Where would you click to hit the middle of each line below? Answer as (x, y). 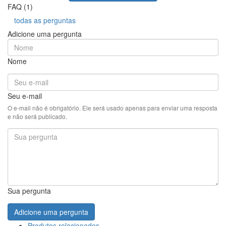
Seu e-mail (25, 96)
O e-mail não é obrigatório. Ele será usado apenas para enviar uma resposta (112, 108)
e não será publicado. (37, 117)
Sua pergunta (29, 191)
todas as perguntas (45, 20)
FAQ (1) (20, 7)
